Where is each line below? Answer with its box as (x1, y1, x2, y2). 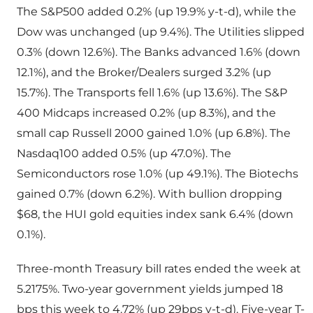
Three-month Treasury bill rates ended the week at (17, 262, 301, 276)
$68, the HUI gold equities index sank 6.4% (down (17, 208, 293, 221)
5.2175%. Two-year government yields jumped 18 (17, 282, 283, 296)
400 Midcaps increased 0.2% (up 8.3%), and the (17, 106, 276, 120)
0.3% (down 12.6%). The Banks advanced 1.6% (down (17, 45, 300, 59)
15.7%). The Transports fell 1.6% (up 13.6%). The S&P (17, 86, 287, 100)
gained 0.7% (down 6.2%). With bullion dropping (17, 187, 282, 201)
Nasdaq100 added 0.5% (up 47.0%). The (17, 147, 231, 161)
